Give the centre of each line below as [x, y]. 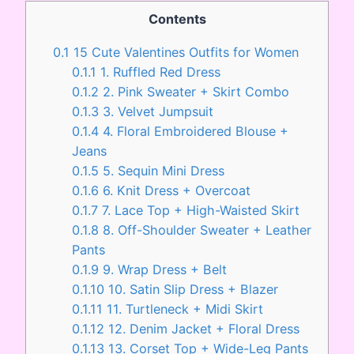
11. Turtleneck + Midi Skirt [183, 309]
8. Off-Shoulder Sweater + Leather [205, 230]
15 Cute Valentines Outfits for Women [185, 52]
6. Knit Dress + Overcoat [175, 190]
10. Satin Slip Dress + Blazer [192, 289]
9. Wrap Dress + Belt [163, 269]
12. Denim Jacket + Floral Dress [202, 328]
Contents [177, 19]
